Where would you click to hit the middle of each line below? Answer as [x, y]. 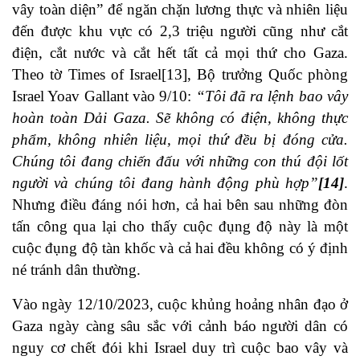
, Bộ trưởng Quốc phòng [268, 75]
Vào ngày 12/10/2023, [85, 305]
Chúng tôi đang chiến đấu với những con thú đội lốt [180, 162]
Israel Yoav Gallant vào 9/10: [104, 96]
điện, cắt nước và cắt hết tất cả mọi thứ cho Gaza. [180, 53]
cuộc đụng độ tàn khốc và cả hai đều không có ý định [180, 248]
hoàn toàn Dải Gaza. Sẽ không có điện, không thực [180, 118]
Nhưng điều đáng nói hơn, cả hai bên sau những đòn [180, 205]
